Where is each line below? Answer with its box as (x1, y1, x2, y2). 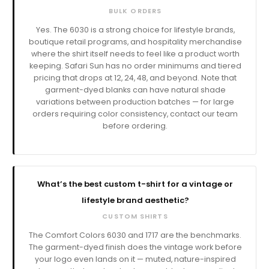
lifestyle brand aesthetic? (81, 195, 189, 207)
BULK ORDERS (108, 6, 162, 16)
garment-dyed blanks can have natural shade (44, 85, 226, 95)
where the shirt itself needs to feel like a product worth (31, 49, 240, 59)
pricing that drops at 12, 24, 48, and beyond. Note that (34, 73, 237, 83)
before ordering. (103, 121, 168, 131)
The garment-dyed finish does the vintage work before (28, 242, 242, 253)
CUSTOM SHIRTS (102, 211, 168, 222)
